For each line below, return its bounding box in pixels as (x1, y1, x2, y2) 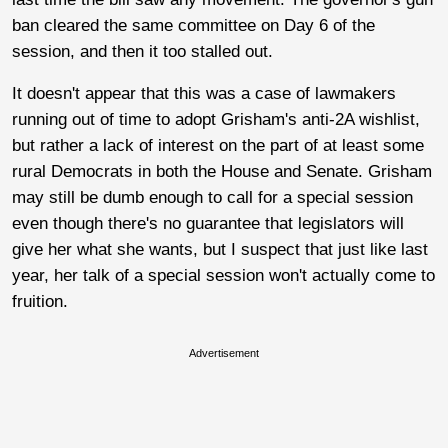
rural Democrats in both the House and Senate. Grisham (12, 161, 432, 181)
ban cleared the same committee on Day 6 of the (12, 15, 375, 35)
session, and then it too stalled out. (12, 41, 278, 61)
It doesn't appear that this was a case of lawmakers (12, 83, 396, 103)
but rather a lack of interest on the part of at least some (12, 135, 424, 155)
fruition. (12, 291, 73, 311)
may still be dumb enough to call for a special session (12, 187, 413, 207)
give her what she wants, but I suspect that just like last (12, 239, 428, 259)
